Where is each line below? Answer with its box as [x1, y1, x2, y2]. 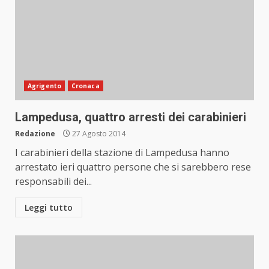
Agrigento [28, 82, 61, 90]
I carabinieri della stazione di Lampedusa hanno [15, 146, 229, 159]
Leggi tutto [25, 202, 73, 213]
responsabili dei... [15, 175, 92, 188]
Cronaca [71, 82, 100, 90]
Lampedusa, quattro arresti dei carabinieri [15, 110, 246, 124]
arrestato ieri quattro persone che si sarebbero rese [15, 160, 251, 174]
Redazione [15, 128, 55, 139]
